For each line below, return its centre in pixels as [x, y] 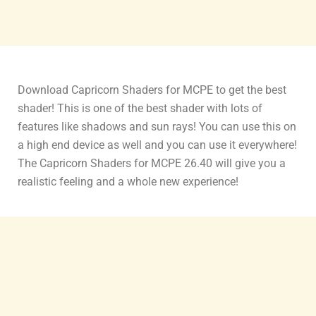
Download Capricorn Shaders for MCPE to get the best [152, 90]
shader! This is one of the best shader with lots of [140, 109]
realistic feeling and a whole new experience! [128, 182]
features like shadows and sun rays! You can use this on [157, 127]
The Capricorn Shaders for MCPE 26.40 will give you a [152, 164]
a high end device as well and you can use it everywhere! [157, 145]
